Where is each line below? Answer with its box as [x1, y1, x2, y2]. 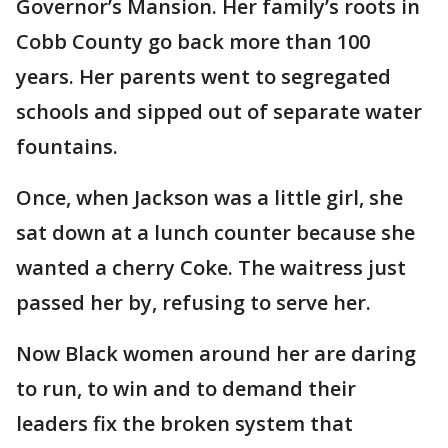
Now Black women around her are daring [16, 340, 416, 368]
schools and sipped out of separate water [16, 98, 422, 126]
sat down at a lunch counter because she [16, 219, 415, 247]
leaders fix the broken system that [16, 410, 353, 438]
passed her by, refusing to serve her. [16, 289, 371, 317]
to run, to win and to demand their [16, 375, 356, 403]
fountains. [16, 133, 118, 161]
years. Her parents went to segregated [16, 63, 391, 91]
